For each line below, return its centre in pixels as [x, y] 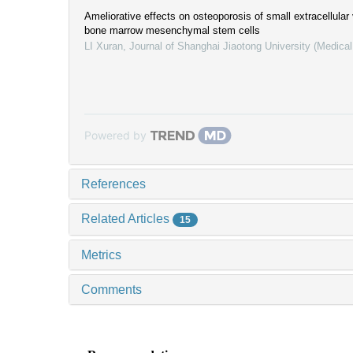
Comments [111, 289]
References [113, 184]
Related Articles [127, 218]
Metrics [101, 255]
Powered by [115, 135]
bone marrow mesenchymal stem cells [172, 30]
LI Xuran [104, 46]
